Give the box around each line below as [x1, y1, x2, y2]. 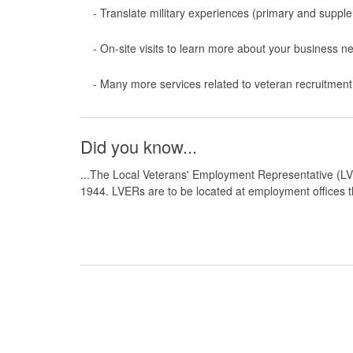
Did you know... [80, 134, 202, 159]
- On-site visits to [90, 40, 180, 57]
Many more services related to [100, 76, 255, 92]
